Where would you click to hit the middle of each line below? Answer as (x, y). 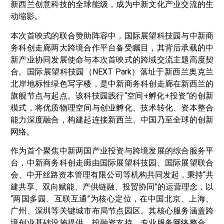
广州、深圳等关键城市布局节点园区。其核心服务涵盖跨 (112, 211)
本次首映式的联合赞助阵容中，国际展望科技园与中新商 (112, 35)
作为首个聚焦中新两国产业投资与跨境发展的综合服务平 (112, 151)
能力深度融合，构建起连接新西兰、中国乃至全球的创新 (112, 119)
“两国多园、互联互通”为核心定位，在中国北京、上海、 (112, 199)
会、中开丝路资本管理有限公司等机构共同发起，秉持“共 (112, 175)
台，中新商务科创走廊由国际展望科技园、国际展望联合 (112, 163)
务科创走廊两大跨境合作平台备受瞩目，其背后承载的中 (112, 47)
